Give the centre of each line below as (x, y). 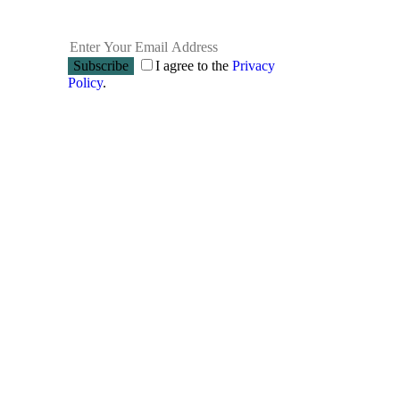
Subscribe (101, 65)
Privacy (254, 65)
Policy (85, 82)
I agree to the (194, 65)
